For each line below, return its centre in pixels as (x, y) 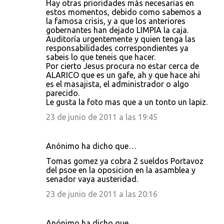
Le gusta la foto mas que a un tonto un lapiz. (127, 102)
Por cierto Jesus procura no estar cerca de (122, 66)
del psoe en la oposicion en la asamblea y (121, 170)
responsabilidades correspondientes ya (117, 48)
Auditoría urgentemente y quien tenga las (121, 39)
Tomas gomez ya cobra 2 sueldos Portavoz (125, 161)
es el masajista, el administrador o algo (117, 84)
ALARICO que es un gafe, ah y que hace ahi (123, 75)
